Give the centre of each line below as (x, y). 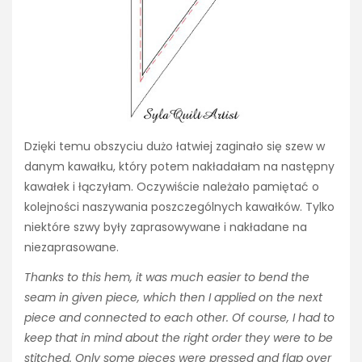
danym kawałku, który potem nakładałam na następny (179, 167)
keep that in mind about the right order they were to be (179, 337)
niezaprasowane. (72, 248)
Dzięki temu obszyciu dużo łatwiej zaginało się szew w (175, 147)
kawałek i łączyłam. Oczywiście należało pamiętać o (172, 187)
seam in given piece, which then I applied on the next (173, 297)
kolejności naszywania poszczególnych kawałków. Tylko (179, 207)
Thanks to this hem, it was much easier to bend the (167, 277)
